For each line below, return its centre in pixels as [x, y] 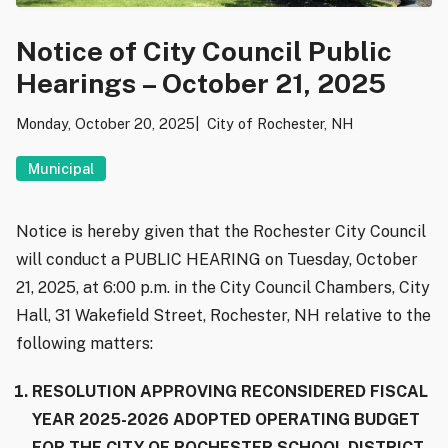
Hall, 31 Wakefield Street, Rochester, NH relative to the [223, 315]
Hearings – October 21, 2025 [201, 82]
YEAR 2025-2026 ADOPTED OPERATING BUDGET [226, 419]
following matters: [84, 343]
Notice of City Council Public [204, 50]
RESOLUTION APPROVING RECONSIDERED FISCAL [230, 391]
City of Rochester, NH [280, 123]
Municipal [61, 168]
